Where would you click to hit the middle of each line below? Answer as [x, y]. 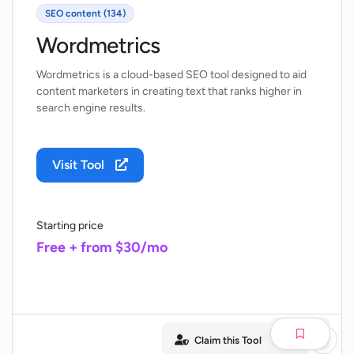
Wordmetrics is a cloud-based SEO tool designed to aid [171, 75]
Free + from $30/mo [102, 247]
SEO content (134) [85, 13]
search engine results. [91, 108]
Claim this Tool [228, 340]
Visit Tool [80, 165]
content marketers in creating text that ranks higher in [169, 91]
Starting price [70, 226]
